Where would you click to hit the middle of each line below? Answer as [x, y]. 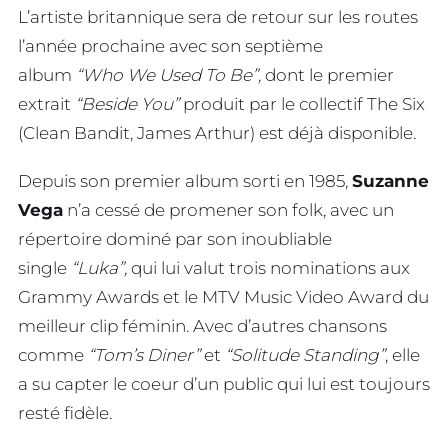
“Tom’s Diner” [144, 355]
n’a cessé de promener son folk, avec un [228, 210]
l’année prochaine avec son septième [170, 45]
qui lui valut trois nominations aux [268, 268]
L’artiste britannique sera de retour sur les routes [218, 16]
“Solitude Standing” [305, 355]
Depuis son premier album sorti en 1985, [185, 181]
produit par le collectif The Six [304, 103]
